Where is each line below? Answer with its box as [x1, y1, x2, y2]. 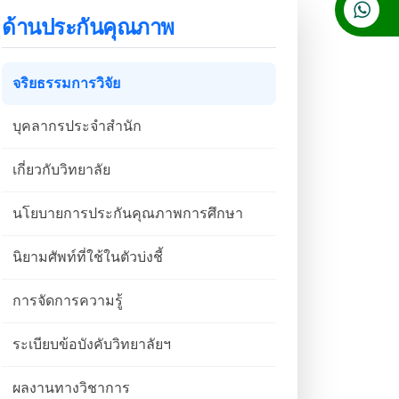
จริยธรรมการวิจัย [12, 75, 120, 91]
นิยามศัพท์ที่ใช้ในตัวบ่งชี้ [12, 248, 163, 265]
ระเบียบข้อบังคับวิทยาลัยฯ [12, 336, 171, 352]
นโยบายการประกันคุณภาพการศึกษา [12, 205, 243, 221]
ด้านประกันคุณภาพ [2, 14, 175, 39]
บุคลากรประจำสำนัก [12, 118, 142, 134]
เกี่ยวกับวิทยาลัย [12, 161, 110, 177]
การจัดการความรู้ [12, 292, 123, 308]
